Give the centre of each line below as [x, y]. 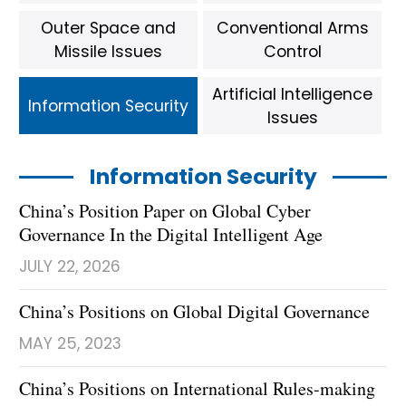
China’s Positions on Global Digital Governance [194, 312]
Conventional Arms [292, 29]
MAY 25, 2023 [70, 344]
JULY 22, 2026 [70, 267]
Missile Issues [109, 52]
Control [292, 52]
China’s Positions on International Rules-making [197, 389]
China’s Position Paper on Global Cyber [165, 211]
